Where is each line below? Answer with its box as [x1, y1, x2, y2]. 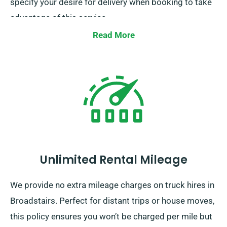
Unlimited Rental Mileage [40, 152, 187, 168]
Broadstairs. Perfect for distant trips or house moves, [10, 196, 214, 206]
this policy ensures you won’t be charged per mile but [10, 211, 212, 222]
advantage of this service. [10, 13, 108, 23]
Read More [92, 30, 135, 41]
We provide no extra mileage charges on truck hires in [10, 180, 214, 191]
